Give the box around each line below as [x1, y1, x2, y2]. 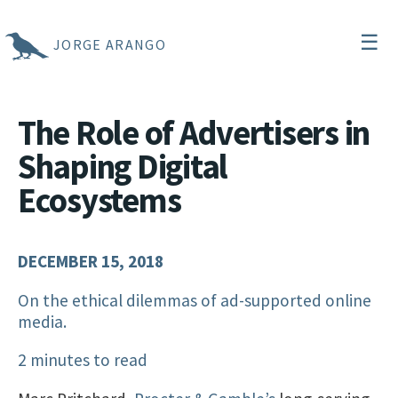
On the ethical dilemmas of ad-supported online [18, 289, 371, 311]
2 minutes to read [18, 348, 147, 370]
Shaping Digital [18, 145, 227, 187]
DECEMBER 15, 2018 [18, 251, 163, 273]
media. [18, 310, 67, 332]
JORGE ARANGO [53, 35, 166, 53]
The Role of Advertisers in [18, 111, 370, 154]
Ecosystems [18, 179, 181, 221]
